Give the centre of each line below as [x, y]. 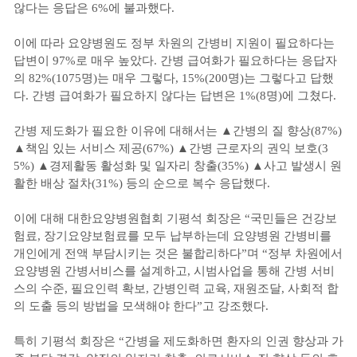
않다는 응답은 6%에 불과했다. [94, 8]
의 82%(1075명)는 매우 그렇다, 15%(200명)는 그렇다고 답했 [174, 78]
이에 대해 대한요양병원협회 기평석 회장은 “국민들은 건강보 [175, 218]
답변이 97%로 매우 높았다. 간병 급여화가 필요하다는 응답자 [175, 61]
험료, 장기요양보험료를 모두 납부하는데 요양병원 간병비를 [173, 236]
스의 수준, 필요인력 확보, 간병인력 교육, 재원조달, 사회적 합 [176, 288]
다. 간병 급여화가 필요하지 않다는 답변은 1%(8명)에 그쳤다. [177, 96]
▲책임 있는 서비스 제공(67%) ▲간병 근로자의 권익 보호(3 [171, 148]
